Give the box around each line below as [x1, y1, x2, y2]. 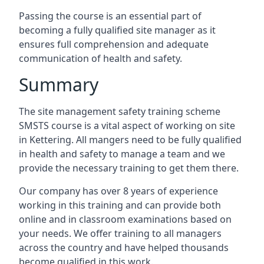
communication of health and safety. [19, 52, 182, 65]
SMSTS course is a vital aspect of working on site [19, 119, 235, 132]
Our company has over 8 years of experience [19, 184, 218, 197]
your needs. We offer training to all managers [19, 227, 222, 240]
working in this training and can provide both [19, 199, 221, 212]
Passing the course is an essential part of [19, 9, 202, 22]
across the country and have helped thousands [19, 241, 229, 254]
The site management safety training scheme [19, 105, 220, 118]
